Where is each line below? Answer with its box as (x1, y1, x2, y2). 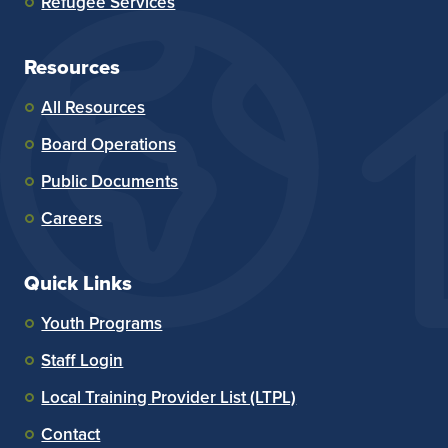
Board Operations (41, 131, 177, 157)
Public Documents (41, 168, 179, 194)
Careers (41, 205, 103, 231)
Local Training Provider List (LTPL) (41, 384, 297, 410)
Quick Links (24, 267, 132, 298)
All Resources (41, 94, 146, 120)
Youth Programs (41, 310, 163, 336)
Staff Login (41, 347, 124, 373)
